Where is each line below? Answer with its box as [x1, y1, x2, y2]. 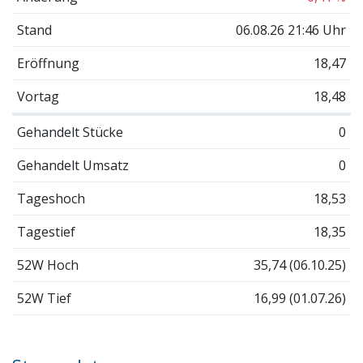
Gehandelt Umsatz [16, 156, 129, 174]
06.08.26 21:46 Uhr [236, 20, 347, 39]
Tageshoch [16, 189, 85, 207]
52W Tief [16, 288, 71, 307]
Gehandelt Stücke [16, 122, 123, 141]
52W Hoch [16, 255, 79, 274]
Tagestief [16, 222, 75, 241]
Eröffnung [16, 53, 79, 72]
